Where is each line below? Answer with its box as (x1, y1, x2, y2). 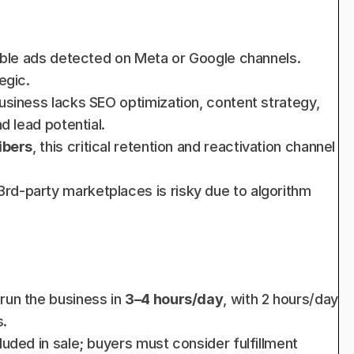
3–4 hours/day (125, 291, 224, 307)
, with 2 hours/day (223, 291, 338, 307)
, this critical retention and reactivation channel (32, 138, 336, 155)
